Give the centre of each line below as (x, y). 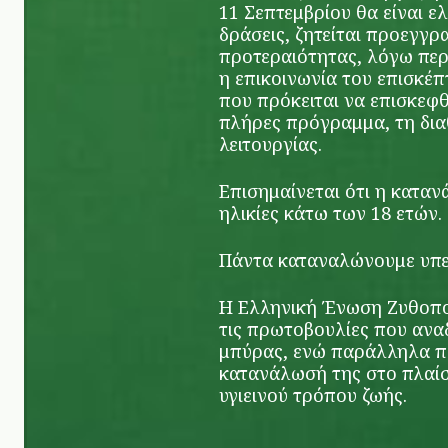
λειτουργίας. (270, 144)
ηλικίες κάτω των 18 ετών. (330, 213)
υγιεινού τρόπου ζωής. (313, 395)
